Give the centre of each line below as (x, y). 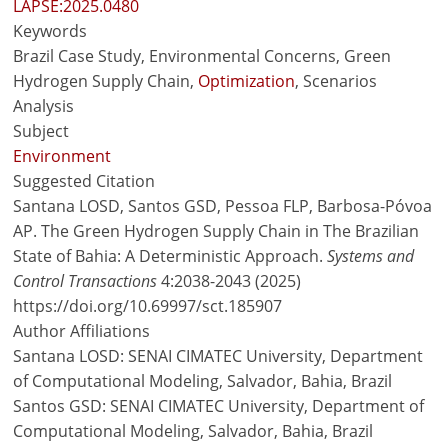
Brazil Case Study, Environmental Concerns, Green (202, 56)
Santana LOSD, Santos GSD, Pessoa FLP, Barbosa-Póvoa (223, 206)
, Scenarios (336, 81)
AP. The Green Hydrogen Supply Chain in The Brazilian (216, 231)
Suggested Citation (84, 181)
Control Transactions (85, 281)
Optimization (247, 81)
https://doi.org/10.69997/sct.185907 (148, 306)
